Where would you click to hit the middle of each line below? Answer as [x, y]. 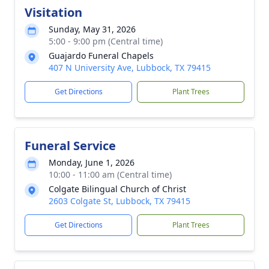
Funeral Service [70, 146]
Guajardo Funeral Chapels [101, 56]
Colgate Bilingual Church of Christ [117, 189]
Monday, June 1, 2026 [92, 162]
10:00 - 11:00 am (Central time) [110, 174]
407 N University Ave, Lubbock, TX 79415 [130, 68]
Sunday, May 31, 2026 [92, 29]
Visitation [53, 12]
